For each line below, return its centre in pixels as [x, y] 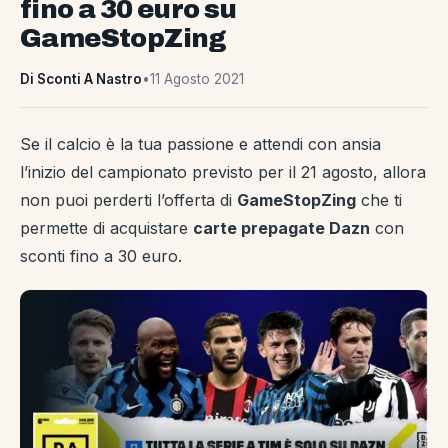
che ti [379, 200]
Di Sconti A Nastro [81, 79]
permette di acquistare [106, 228]
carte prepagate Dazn [281, 228]
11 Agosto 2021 [197, 79]
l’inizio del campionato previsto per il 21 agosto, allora [223, 172]
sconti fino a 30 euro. [101, 256]
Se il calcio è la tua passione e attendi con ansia [200, 144]
